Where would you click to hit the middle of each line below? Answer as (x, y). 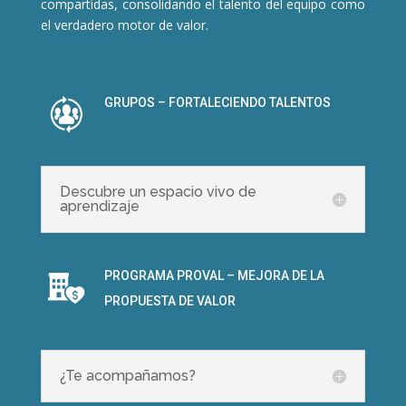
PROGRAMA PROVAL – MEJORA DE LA (214, 276)
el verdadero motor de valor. (124, 25)
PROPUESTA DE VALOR (169, 301)
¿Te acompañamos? (127, 376)
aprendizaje (99, 207)
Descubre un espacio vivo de (158, 192)
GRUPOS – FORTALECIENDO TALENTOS (217, 103)
